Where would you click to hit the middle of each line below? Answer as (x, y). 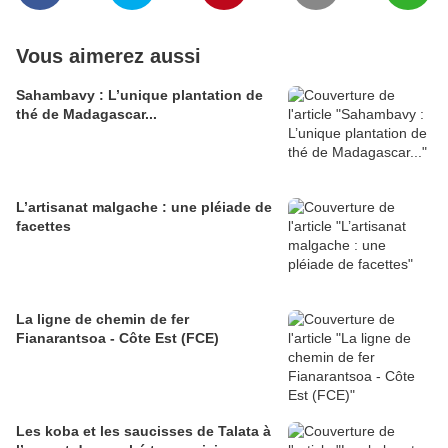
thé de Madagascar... (86, 114)
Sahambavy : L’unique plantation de (139, 95)
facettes (43, 226)
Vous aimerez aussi (108, 56)
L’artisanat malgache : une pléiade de (144, 207)
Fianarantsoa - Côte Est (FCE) (117, 338)
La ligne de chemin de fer (102, 319)
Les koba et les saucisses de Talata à (143, 431)
